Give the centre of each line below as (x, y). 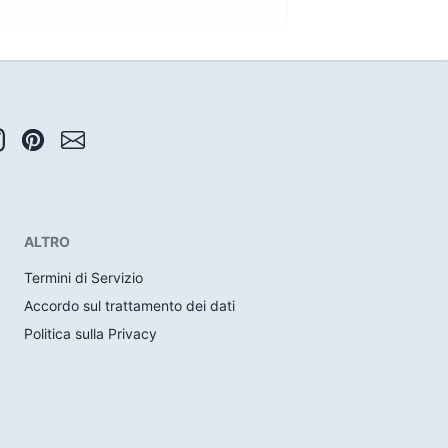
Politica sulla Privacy (91, 333)
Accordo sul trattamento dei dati (130, 305)
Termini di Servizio (84, 277)
